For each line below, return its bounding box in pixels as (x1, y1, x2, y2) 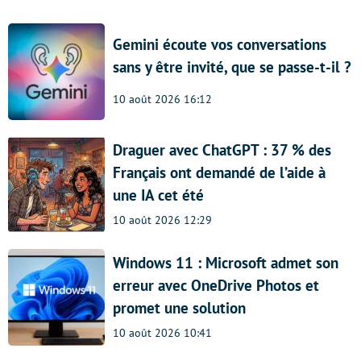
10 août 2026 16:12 (113, 92, 212, 107)
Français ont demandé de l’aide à (113, 163, 326, 182)
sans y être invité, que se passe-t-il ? (113, 57, 351, 77)
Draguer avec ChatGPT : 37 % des (113, 140, 331, 160)
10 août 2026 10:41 (113, 325, 212, 340)
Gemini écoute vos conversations (113, 35, 326, 55)
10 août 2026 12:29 (113, 212, 212, 227)
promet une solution (113, 298, 246, 317)
